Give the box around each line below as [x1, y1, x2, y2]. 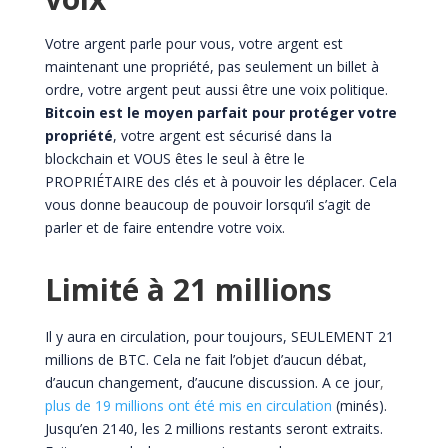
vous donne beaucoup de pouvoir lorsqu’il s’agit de [44, 194, 371, 214]
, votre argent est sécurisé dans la [112, 125, 332, 145]
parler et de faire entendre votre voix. [44, 217, 285, 237]
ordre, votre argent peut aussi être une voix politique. [44, 79, 388, 99]
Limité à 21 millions [44, 268, 332, 310]
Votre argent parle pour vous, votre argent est [44, 33, 343, 53]
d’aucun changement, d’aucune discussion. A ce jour [44, 372, 380, 392]
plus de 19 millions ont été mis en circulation [44, 395, 332, 415]
